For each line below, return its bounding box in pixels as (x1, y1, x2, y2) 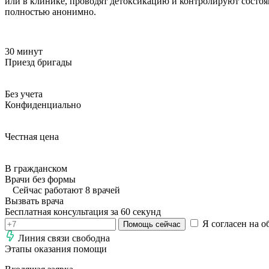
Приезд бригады (5, 56, 72, 67)
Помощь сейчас (123, 219, 181, 229)
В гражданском (5, 163, 67, 174)
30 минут (5, 46, 43, 56)
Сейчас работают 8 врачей (13, 184, 120, 195)
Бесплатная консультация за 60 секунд (5, 206, 161, 217)
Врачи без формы (5, 174, 76, 184)
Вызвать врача (5, 195, 64, 206)
